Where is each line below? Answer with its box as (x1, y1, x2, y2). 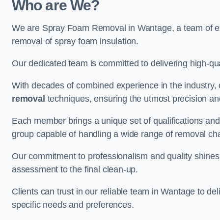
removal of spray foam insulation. (12, 36, 139, 46)
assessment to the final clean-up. (12, 165, 138, 174)
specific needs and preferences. (12, 200, 134, 210)
